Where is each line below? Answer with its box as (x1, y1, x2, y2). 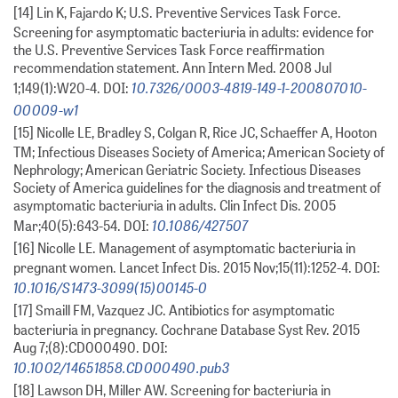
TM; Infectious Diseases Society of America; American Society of (13, 142, 385, 162)
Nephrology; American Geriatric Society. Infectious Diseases (13, 160, 361, 179)
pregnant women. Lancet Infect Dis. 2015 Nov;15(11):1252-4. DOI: (13, 258, 380, 277)
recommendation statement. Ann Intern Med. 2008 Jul (13, 58, 331, 77)
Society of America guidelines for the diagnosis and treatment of (13, 178, 381, 197)
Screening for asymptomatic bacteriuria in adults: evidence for (13, 22, 374, 42)
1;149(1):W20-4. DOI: (13, 78, 129, 98)
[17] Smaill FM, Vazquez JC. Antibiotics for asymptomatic (13, 300, 335, 320)
